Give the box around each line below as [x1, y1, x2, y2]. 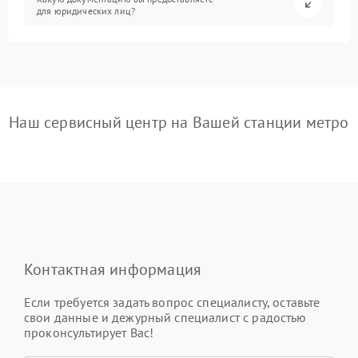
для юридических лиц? [37, 5, 136, 18]
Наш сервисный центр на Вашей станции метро [9, 111, 349, 133]
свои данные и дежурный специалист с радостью [24, 308, 307, 325]
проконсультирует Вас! [24, 324, 154, 340]
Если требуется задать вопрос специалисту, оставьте [24, 293, 320, 310]
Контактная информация [24, 258, 202, 280]
